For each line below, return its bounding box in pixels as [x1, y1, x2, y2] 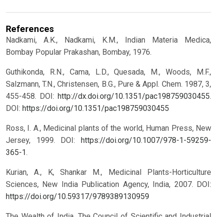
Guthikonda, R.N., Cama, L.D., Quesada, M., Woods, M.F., [6, 67, 211, 77]
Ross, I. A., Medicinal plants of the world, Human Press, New [6, 124, 211, 133]
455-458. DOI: [6, 92, 58, 101]
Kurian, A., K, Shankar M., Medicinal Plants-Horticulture [6, 168, 211, 177]
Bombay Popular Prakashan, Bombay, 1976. [6, 47, 152, 57]
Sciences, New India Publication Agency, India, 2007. [6, 180, 197, 189]
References [6, 24, 54, 34]
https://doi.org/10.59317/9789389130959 [6, 192, 149, 201]
